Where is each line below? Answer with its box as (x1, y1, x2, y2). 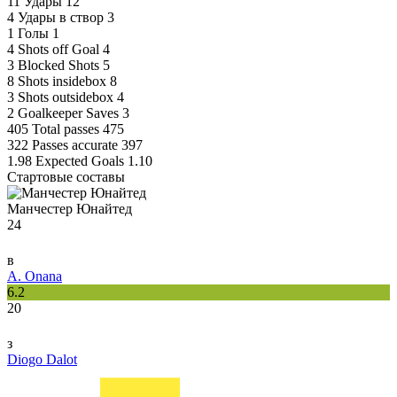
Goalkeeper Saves (18, 105, 119, 121)
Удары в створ (18, 10, 104, 26)
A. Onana (7, 269, 62, 284)
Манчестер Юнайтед (7, 201, 132, 217)
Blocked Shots (18, 58, 99, 74)
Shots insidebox (18, 74, 106, 90)
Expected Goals (35, 153, 124, 169)
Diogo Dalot (7, 352, 77, 368)
